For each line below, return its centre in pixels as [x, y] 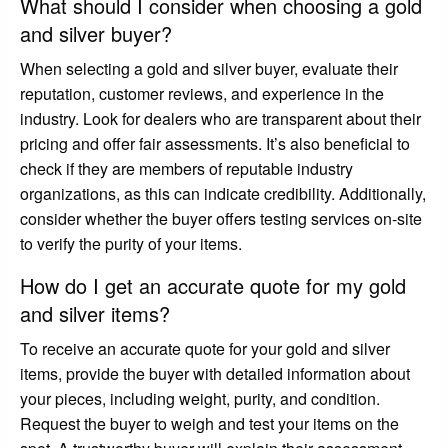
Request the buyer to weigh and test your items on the [209, 423]
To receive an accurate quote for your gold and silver [205, 348]
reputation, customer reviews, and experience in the [202, 93]
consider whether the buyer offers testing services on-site [221, 218]
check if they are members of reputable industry [186, 168]
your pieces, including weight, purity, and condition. [200, 398]
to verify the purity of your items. [131, 243]
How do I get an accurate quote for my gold [213, 285]
